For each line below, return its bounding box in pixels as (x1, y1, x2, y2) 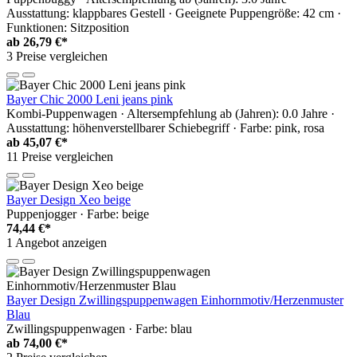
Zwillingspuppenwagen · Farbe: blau (6, 322, 192, 336)
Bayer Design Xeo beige (6, 193, 131, 207)
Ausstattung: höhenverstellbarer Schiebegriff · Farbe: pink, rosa (6, 121, 324, 135)
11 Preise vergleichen (6, 150, 113, 164)
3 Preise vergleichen (6, 49, 108, 64)
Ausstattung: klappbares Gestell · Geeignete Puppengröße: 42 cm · (6, 6, 341, 21)
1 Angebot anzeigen (6, 236, 107, 250)
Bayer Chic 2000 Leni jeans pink (6, 92, 173, 107)
